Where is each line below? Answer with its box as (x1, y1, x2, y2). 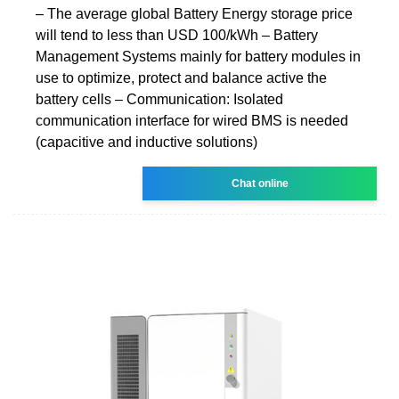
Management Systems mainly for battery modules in (36, 48, 361, 64)
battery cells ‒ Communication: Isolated (36, 91, 283, 107)
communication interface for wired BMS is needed (36, 112, 348, 128)
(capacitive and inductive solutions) (36, 134, 257, 150)
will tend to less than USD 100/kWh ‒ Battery (36, 27, 318, 43)
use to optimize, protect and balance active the (36, 69, 327, 85)
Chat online (231, 176, 289, 190)
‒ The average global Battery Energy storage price (36, 5, 353, 21)
